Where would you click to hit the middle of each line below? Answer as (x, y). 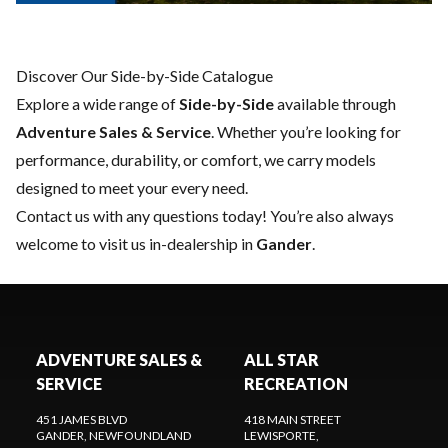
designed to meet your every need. (132, 188)
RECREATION (296, 384)
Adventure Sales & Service (113, 132)
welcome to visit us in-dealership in (136, 244)
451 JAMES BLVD (81, 420)
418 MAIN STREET (292, 420)
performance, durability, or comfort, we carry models (196, 160)
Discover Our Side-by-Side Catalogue (144, 76)
